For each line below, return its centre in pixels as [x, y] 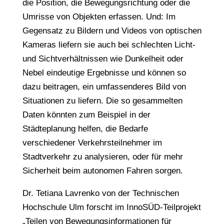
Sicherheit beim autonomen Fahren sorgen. [102, 171]
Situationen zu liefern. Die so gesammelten [102, 101]
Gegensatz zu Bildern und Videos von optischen [112, 31]
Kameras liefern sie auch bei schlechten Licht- [109, 45]
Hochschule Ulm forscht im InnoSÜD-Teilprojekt [111, 207]
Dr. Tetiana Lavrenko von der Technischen [100, 193]
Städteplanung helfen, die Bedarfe [85, 129]
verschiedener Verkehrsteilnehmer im [92, 143]
